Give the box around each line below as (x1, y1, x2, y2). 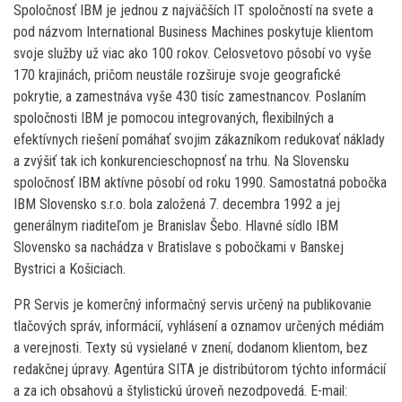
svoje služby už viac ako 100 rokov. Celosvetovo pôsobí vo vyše (13, 44, 371, 62)
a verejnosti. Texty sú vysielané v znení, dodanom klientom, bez (13, 338, 368, 356)
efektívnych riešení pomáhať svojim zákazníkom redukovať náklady (13, 130, 385, 148)
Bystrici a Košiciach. (13, 259, 126, 277)
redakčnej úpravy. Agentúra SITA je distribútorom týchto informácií (13, 360, 386, 378)
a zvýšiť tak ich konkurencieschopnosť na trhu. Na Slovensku (13, 152, 349, 170)
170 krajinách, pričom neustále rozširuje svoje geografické (13, 66, 341, 83)
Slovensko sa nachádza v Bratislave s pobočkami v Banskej (13, 238, 344, 256)
